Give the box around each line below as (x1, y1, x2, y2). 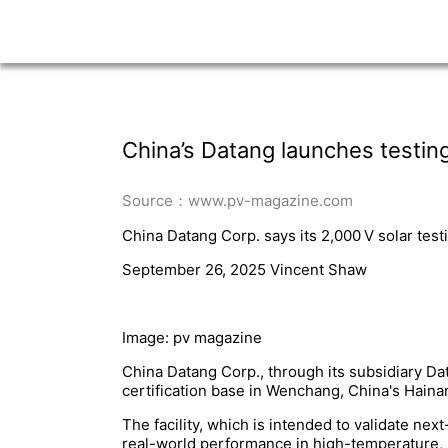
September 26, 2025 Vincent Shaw (122, 260, 367, 280)
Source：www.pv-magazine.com (122, 191, 353, 211)
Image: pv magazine (122, 328, 262, 348)
